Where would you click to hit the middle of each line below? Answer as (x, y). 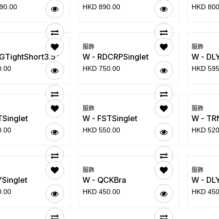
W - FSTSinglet (110, 118)
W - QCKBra (104, 180)
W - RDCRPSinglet (115, 57)
